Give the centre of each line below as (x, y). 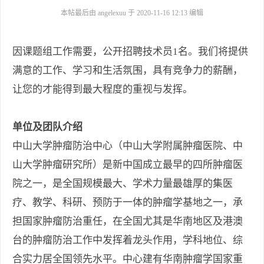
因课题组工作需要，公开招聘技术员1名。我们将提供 (130, 52)
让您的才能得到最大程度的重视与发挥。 (103, 90)
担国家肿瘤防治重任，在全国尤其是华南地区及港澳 (128, 222)
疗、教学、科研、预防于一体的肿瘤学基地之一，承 (128, 203)
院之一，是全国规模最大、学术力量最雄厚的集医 (123, 184)
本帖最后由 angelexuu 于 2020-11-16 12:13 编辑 (132, 13)
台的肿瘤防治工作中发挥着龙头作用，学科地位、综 (128, 240)
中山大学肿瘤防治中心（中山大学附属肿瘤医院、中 (128, 146)
